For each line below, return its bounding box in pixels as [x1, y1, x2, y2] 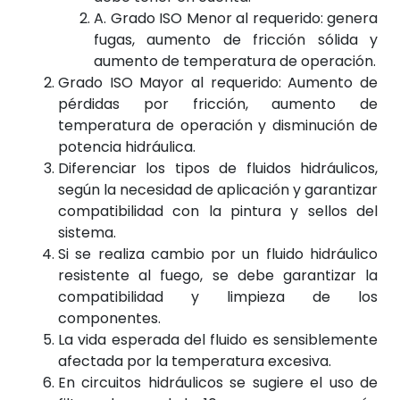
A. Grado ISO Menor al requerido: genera [94, 7, 378, 29]
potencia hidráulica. [58, 136, 196, 157]
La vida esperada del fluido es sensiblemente [58, 329, 378, 350]
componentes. [58, 307, 161, 329]
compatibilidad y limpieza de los [58, 286, 378, 307]
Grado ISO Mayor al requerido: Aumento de [58, 71, 378, 93]
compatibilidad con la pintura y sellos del [58, 200, 378, 221]
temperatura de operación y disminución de [58, 114, 378, 136]
